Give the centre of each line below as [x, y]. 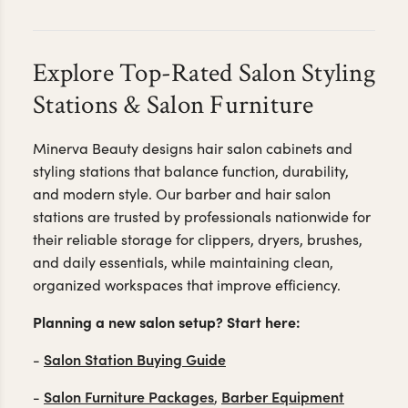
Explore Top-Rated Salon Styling [204, 73]
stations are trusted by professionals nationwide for [202, 217]
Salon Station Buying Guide [135, 359]
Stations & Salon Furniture [173, 105]
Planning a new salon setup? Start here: [167, 322]
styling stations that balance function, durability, [191, 171]
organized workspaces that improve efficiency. [187, 285]
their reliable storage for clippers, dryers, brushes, [198, 240]
